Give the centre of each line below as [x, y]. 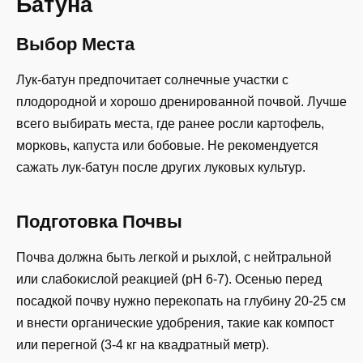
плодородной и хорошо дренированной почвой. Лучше [181, 101]
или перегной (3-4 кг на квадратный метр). [143, 345]
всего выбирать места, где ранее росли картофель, [170, 123]
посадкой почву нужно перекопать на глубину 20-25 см [181, 301]
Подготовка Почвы [99, 221]
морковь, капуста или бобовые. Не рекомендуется [167, 145]
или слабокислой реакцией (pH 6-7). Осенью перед [169, 280]
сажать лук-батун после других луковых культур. [161, 167]
